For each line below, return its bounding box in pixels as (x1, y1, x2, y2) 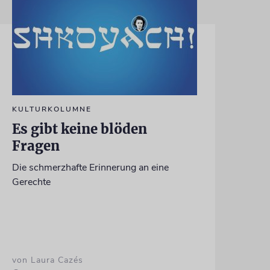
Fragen (11, 137, 60, 154)
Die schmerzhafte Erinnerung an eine (11, 160, 169, 174)
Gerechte (11, 175, 51, 189)
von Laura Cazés (11, 254, 83, 266)
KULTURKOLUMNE (11, 104, 92, 114)
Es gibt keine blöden (11, 120, 147, 137)
